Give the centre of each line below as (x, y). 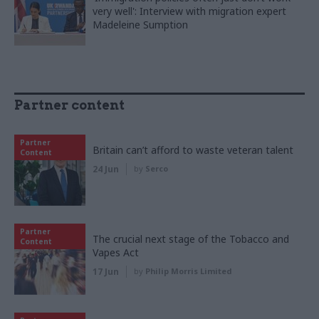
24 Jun (106, 169)
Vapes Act (116, 252)
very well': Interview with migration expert (189, 11)
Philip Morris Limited (188, 271)
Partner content (69, 105)
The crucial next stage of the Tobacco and (191, 239)
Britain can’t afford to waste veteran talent (193, 150)
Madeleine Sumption (140, 24)
